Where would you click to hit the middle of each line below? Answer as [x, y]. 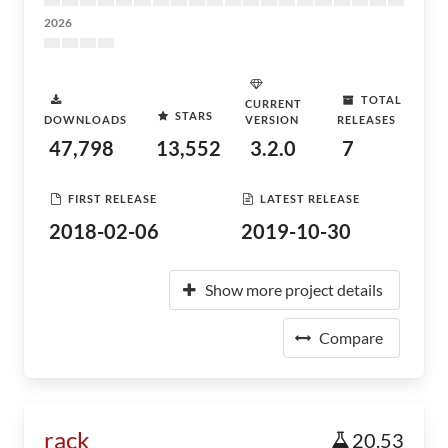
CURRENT [273, 103]
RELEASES [366, 119]
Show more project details [294, 289]
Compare [351, 337]
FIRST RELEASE [112, 198]
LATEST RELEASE [310, 198]
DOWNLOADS [85, 119]
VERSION [272, 119]
